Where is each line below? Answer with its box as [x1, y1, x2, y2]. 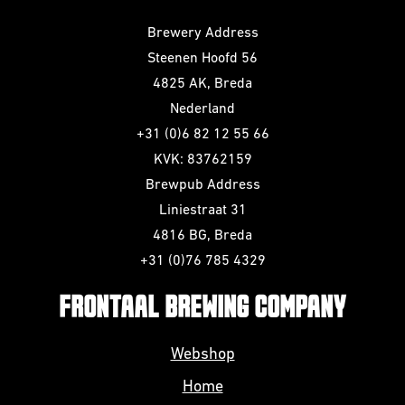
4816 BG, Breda [153, 229, 252, 243]
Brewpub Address [145, 178, 260, 193]
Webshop [170, 346, 235, 363]
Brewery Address [146, 26, 259, 41]
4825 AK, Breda [153, 77, 252, 91]
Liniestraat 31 [158, 203, 247, 218]
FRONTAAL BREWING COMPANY [59, 294, 346, 323]
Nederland [170, 102, 235, 117]
